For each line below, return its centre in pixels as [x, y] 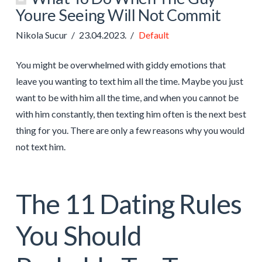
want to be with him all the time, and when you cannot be [127, 97]
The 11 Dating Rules [128, 204]
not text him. [40, 146]
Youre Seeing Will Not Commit [118, 15]
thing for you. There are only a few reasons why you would [130, 130]
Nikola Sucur [41, 35]
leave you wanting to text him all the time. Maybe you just [129, 81]
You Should [78, 235]
